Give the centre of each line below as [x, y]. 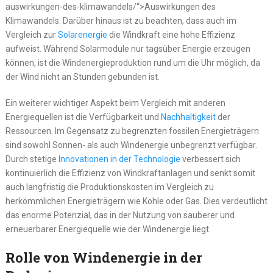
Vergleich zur [31, 35]
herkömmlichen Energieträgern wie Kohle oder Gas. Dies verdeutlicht [136, 201]
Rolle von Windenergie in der [103, 258]
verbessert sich [210, 159]
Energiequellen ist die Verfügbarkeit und [83, 117]
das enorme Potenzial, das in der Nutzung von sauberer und [120, 215]
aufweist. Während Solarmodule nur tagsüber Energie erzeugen [128, 49]
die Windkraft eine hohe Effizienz [171, 35]
